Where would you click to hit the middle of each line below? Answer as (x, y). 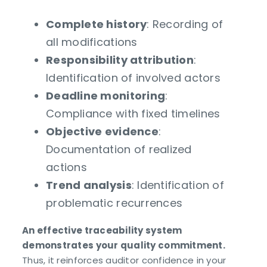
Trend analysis (89, 185)
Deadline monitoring (106, 95)
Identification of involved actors (133, 77)
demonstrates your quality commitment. (124, 245)
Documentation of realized (119, 149)
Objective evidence (102, 131)
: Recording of (185, 24)
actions (66, 167)
